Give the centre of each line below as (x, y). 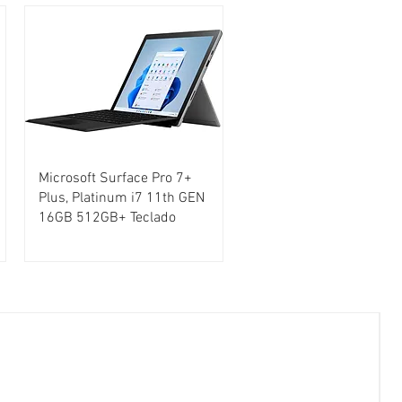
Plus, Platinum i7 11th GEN (122, 199)
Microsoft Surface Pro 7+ (116, 179)
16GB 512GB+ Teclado (108, 218)
